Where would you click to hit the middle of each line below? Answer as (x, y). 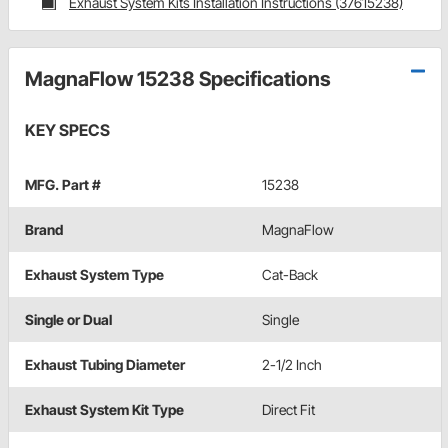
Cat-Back (290, 275)
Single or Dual (68, 320)
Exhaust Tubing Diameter (105, 365)
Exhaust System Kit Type (104, 410)
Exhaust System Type (94, 275)
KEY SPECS (67, 130)
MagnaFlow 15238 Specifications (178, 79)
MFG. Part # (63, 185)
